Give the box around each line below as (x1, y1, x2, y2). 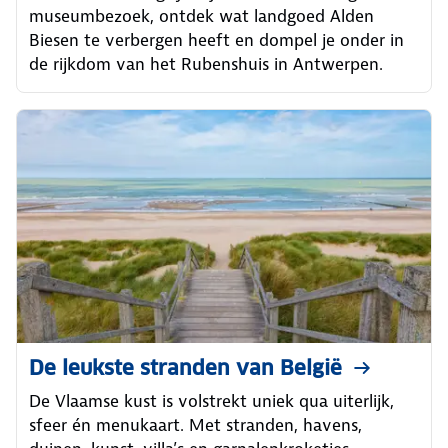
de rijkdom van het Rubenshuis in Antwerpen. (29, 52, 383, 75)
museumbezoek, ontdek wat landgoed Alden (29, 4, 374, 27)
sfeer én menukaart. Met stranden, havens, (29, 414, 362, 436)
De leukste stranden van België (29, 355, 342, 381)
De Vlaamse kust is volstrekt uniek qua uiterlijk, (29, 390, 394, 412)
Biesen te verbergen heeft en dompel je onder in (29, 28, 404, 51)
